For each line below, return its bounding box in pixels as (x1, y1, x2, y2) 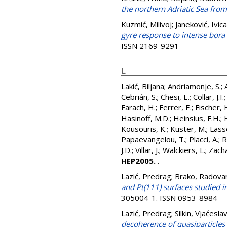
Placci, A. (189, 134, 218, 144)
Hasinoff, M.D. (121, 113, 170, 123)
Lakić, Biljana (121, 81, 164, 91)
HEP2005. (121, 156, 158, 166)
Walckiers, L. (163, 145, 205, 155)
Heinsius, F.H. (173, 113, 220, 123)
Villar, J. (135, 145, 159, 155)
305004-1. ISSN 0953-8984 (121, 193, 217, 203)
